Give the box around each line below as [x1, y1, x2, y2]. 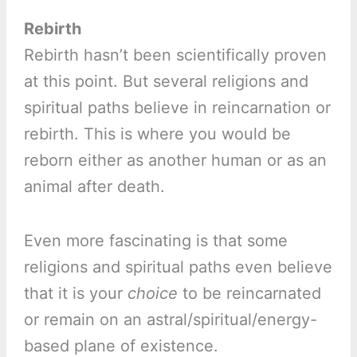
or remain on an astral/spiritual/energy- [23, 310, 317, 330]
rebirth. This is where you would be [23, 124, 291, 144]
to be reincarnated [177, 284, 321, 304]
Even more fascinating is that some [23, 231, 288, 251]
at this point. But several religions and [23, 72, 308, 92]
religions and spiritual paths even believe [23, 257, 332, 277]
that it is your [23, 284, 127, 304]
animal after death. [23, 177, 165, 197]
